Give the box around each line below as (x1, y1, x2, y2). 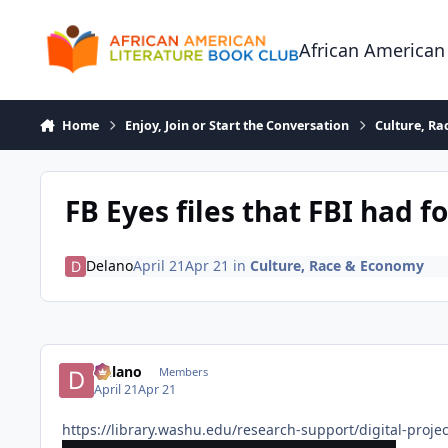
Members (158, 363, 208, 379)
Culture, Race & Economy (249, 256, 424, 276)
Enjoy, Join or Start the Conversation (125, 116, 350, 134)
